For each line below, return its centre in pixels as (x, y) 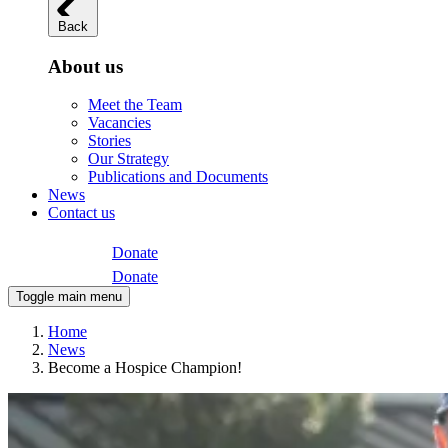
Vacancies (119, 123)
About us (85, 66)
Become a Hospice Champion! (145, 368)
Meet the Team (135, 105)
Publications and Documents (178, 177)
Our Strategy (128, 159)
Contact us (81, 213)
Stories (109, 141)
